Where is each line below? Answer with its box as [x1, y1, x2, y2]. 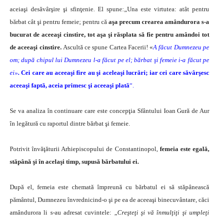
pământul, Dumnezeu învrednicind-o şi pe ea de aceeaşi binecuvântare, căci [10, 196, 209, 203]
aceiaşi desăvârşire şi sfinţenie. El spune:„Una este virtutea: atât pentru [10, 5, 209, 13]
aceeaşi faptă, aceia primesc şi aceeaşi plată [10, 81, 130, 89]
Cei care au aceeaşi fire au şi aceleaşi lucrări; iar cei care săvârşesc [20, 68, 209, 76]
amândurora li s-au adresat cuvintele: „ [10, 208, 117, 216]
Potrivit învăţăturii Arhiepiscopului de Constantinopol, [10, 145, 158, 153]
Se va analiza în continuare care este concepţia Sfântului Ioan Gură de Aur [10, 107, 209, 114]
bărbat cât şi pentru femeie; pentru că [10, 18, 109, 25]
